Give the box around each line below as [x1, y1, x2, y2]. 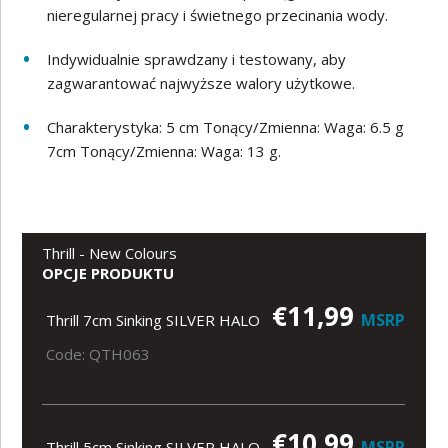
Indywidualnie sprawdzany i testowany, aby [47, 49, 347, 69]
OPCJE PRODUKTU [42, 263, 175, 283]
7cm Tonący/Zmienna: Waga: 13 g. [47, 141, 282, 161]
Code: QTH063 [46, 344, 151, 364]
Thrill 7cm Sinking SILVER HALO [46, 310, 261, 330]
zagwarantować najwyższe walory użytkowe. [47, 73, 356, 93]
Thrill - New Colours [42, 243, 178, 263]
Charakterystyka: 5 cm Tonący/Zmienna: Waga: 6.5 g [47, 117, 409, 137]
